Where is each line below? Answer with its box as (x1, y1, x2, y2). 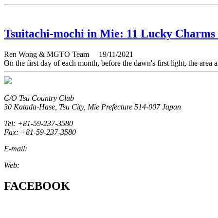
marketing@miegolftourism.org (29, 145, 126, 153)
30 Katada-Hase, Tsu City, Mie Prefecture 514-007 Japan (4, 103, 181, 111)
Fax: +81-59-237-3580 (4, 128, 76, 137)
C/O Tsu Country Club (4, 94, 74, 103)
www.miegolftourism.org (21, 161, 97, 170)
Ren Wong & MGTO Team (4, 50, 97, 59)
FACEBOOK (4, 179, 70, 192)
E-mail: (4, 145, 29, 153)
